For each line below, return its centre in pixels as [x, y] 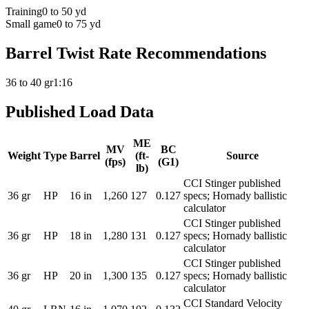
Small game [31, 24]
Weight [24, 155]
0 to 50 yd [64, 12]
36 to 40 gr [29, 83]
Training [24, 12]
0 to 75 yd [79, 24]
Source [242, 155]
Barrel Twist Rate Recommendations [136, 53]
